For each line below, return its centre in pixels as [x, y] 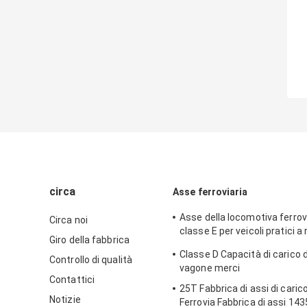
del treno [199, 245]
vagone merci [210, 268]
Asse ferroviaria [210, 192]
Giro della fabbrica [89, 240]
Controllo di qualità [91, 260]
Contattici [72, 280]
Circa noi [69, 220]
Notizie [65, 300]
